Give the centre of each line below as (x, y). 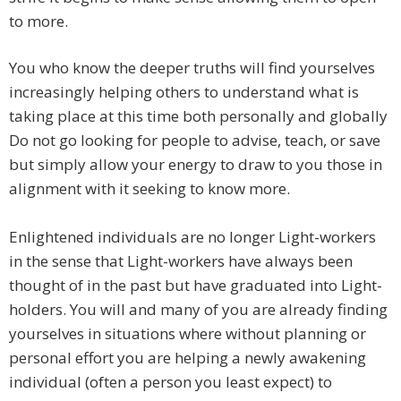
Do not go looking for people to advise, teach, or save (195, 141)
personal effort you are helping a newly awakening (188, 358)
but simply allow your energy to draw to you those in (196, 165)
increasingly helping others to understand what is (184, 92)
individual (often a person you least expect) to (171, 382)
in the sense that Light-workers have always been (181, 261)
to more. (38, 21)
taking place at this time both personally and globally (198, 116)
